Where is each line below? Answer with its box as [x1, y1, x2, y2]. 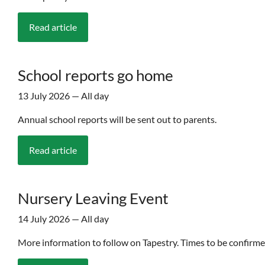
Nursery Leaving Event [18, 188, 169, 208]
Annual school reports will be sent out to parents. [18, 113, 216, 125]
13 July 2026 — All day [18, 89, 109, 101]
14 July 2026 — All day [18, 213, 109, 225]
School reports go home [18, 65, 173, 85]
